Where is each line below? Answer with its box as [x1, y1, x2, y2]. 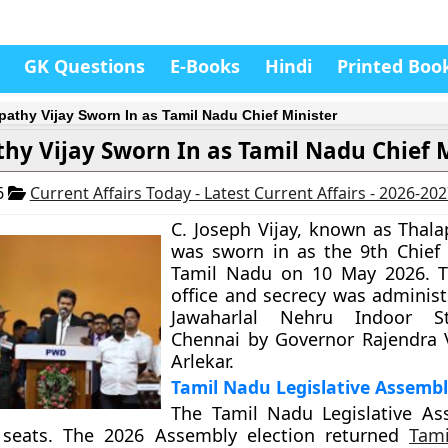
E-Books [170, 54, 240, 78]
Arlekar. [171, 349, 235, 373]
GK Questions [24, 54, 145, 78]
